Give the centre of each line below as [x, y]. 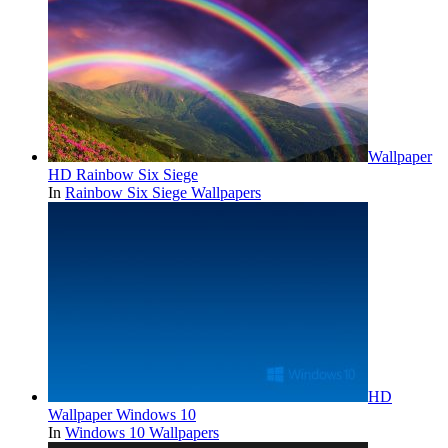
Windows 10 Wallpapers [142, 433]
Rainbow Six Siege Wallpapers [163, 193]
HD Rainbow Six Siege [123, 175]
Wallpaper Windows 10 [122, 415]
